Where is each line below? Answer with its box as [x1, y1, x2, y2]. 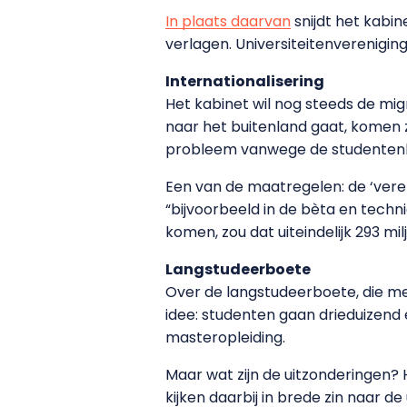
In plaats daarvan [165, 11, 291, 33]
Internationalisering [165, 71, 324, 93]
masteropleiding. [165, 327, 285, 349]
